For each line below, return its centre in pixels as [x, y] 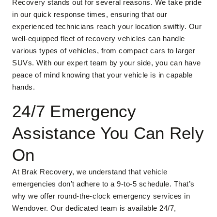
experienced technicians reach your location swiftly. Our [107, 26]
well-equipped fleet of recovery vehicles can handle [99, 39]
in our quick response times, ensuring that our [90, 14]
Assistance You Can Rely [108, 133]
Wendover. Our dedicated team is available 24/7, [94, 208]
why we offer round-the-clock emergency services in [101, 196]
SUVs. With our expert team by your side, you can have [107, 63]
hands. [23, 87]
